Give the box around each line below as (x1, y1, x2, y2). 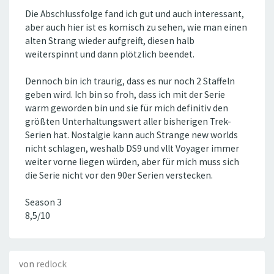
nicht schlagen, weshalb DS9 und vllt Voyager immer (25, 143, 239, 155)
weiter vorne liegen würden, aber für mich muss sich (25, 156, 239, 168)
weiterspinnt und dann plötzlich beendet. (25, 48, 194, 61)
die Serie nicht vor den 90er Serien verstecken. (25, 169, 213, 182)
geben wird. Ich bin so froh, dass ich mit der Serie (25, 89, 225, 101)
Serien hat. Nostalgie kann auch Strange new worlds (25, 129, 238, 141)
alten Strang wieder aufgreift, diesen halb (25, 35, 194, 47)
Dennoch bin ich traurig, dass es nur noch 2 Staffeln (25, 75, 235, 87)
